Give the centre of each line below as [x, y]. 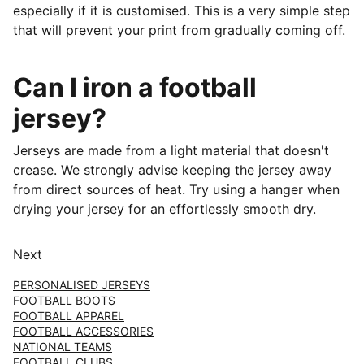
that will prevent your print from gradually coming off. [179, 30]
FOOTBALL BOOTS [64, 300]
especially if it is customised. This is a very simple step [182, 11]
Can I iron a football [135, 87]
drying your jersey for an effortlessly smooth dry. [167, 209]
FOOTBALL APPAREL [69, 316]
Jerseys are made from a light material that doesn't [171, 150]
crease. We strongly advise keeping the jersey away [172, 170]
